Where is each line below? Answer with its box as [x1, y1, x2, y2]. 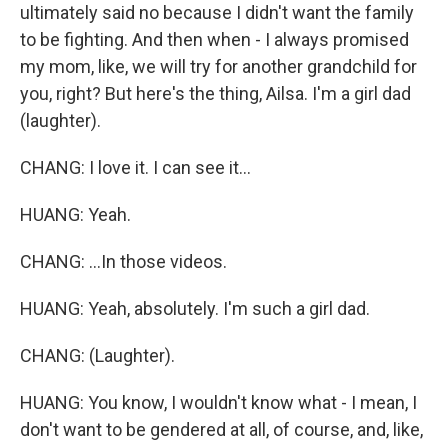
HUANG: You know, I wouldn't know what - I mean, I [20, 392, 417, 413]
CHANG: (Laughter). [20, 345, 175, 366]
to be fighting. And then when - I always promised [20, 29, 409, 50]
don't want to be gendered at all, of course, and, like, [20, 419, 423, 440]
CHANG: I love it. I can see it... [20, 157, 251, 178]
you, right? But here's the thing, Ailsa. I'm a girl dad [20, 83, 411, 104]
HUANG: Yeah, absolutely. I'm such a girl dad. [20, 298, 370, 319]
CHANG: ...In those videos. [20, 251, 227, 272]
